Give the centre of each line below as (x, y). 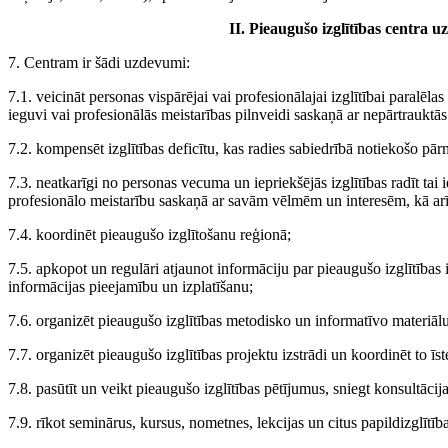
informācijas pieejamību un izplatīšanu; (130, 287)
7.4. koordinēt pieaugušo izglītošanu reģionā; (149, 235)
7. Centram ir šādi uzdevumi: (99, 63)
